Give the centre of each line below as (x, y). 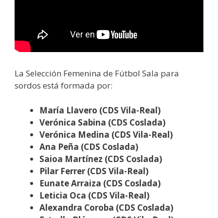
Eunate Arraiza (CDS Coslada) (100, 183)
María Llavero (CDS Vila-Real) (100, 110)
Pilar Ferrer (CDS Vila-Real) (94, 171)
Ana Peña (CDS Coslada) (89, 146)
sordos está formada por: (64, 86)
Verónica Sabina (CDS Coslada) (102, 122)
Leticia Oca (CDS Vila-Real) (94, 195)
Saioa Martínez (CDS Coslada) (101, 159)
